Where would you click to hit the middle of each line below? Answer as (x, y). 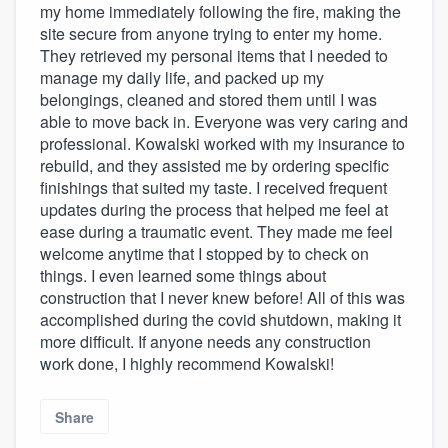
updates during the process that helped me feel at (214, 210)
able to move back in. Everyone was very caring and (224, 122)
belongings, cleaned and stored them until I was (208, 100)
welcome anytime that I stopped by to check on (204, 254)
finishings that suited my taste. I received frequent (213, 188)
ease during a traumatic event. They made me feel (216, 232)
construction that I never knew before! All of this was (222, 298)
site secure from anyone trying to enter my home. (211, 34)
